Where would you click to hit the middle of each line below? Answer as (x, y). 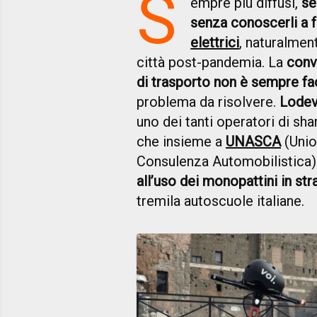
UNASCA (253, 142)
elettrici (215, 43)
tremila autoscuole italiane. (220, 201)
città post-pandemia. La (212, 63)
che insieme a (181, 142)
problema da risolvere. (208, 102)
